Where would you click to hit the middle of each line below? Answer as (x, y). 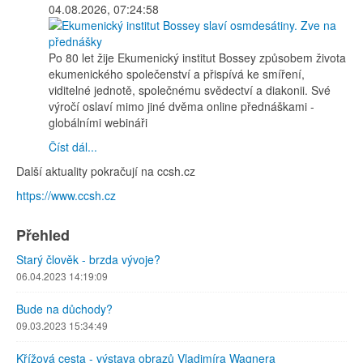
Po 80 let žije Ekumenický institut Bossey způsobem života (197, 58)
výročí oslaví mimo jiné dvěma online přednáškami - (181, 107)
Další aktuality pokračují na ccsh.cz (106, 171)
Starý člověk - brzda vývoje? (88, 260)
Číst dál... (73, 147)
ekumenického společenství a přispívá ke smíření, (177, 74)
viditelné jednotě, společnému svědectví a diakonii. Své (190, 90)
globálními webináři (98, 123)
